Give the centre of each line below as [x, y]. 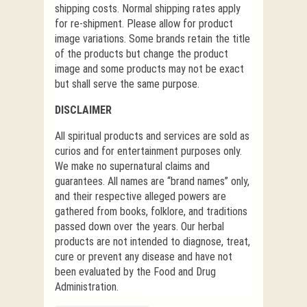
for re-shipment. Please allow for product [144, 23]
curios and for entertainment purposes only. [148, 151]
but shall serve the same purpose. [127, 84]
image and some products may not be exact [149, 69]
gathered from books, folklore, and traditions [151, 211]
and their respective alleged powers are [140, 196]
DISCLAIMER [83, 110]
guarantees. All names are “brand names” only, [152, 181]
